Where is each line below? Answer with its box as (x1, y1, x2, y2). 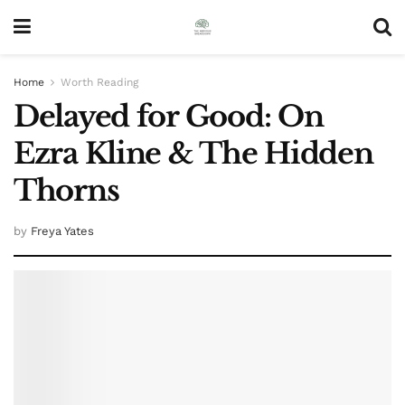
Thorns (14, 173, 119, 209)
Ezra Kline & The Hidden (14, 136, 373, 172)
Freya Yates (31, 223, 94, 238)
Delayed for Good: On (14, 99, 324, 135)
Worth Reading (61, 76, 138, 89)
